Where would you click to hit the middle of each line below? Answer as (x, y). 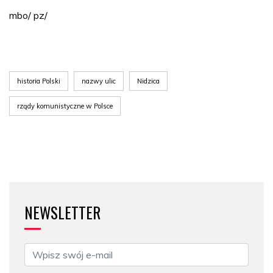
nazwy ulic (99, 81)
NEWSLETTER (62, 212)
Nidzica (148, 81)
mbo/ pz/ (28, 15)
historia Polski (39, 81)
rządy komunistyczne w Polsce (65, 106)
